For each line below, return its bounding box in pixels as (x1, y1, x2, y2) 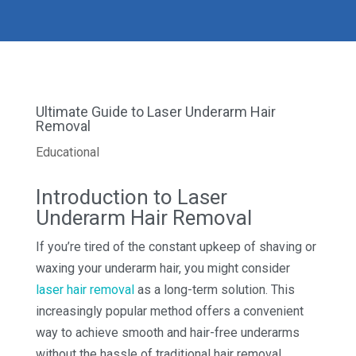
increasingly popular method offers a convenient (35, 303, 304, 319)
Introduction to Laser (35, 184, 227, 209)
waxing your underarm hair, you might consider (35, 260, 290, 276)
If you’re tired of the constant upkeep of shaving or (35, 238, 316, 254)
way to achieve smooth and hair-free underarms (35, 324, 300, 340)
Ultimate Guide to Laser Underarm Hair (35, 103, 276, 120)
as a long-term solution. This (133, 281, 295, 297)
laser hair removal (35, 281, 134, 297)
